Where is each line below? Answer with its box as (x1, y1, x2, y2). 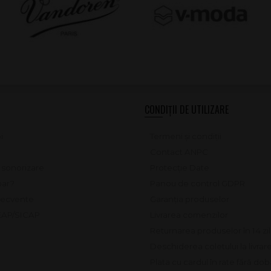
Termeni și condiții (150, 131, 221, 141)
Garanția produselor (150, 194, 229, 204)
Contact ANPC (150, 146, 208, 157)
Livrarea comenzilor (150, 209, 228, 220)
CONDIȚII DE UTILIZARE (145, 102, 229, 117)
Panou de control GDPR (150, 178, 245, 188)
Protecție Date (150, 162, 209, 172)
